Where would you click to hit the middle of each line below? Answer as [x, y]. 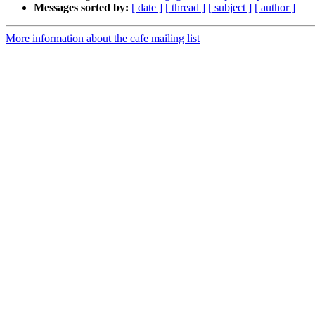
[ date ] [147, 8]
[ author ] [275, 8]
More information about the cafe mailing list [103, 39]
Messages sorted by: [81, 8]
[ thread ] [185, 8]
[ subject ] [230, 8]
